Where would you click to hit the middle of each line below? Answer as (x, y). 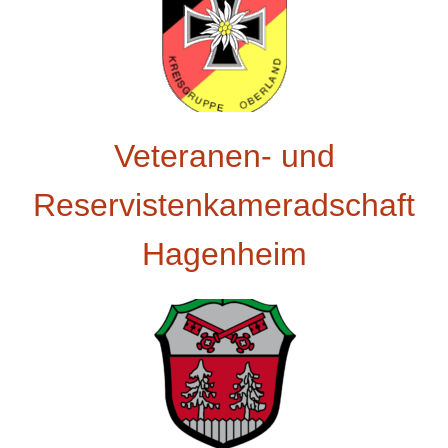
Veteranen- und (224, 155)
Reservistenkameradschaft (224, 204)
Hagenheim (224, 253)
